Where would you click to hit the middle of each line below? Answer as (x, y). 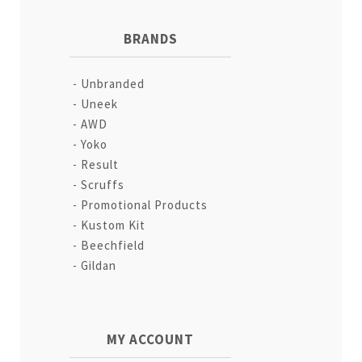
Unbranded (113, 83)
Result (100, 164)
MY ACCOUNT (151, 339)
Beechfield (113, 245)
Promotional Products (145, 204)
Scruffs (103, 184)
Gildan (99, 265)
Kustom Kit (114, 225)
